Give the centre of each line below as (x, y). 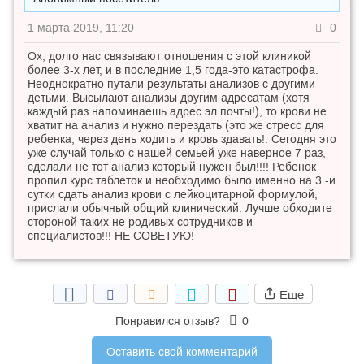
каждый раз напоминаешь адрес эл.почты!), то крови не (177, 111)
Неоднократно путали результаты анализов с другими (171, 84)
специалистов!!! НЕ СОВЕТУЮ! (111, 236)
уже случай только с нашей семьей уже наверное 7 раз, (177, 153)
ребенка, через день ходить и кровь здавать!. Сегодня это (182, 139)
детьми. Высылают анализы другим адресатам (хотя (169, 97)
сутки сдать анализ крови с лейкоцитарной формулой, (173, 194)
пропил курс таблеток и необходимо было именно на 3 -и (182, 180)
